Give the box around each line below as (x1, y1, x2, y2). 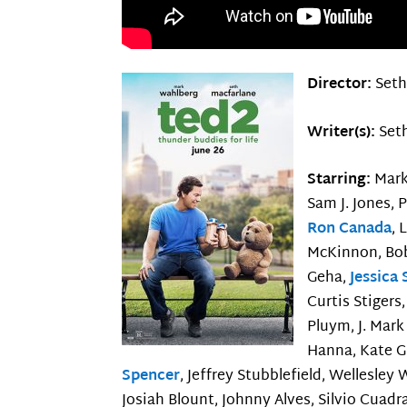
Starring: (307, 167, 375, 194)
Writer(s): (307, 119, 380, 146)
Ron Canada (307, 216, 392, 243)
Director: (307, 71, 376, 98)
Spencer (122, 363, 181, 391)
